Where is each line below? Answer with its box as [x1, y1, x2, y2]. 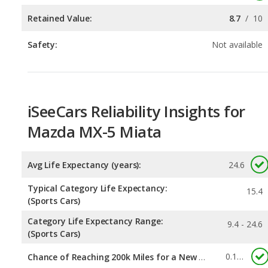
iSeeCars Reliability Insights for [28, 47, 245, 69]
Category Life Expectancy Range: [28, 162, 163, 173]
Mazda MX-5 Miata [28, 67, 162, 89]
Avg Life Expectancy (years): [28, 105, 142, 117]
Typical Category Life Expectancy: [28, 129, 167, 141]
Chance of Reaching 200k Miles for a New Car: [199, 197, 206, 209]
